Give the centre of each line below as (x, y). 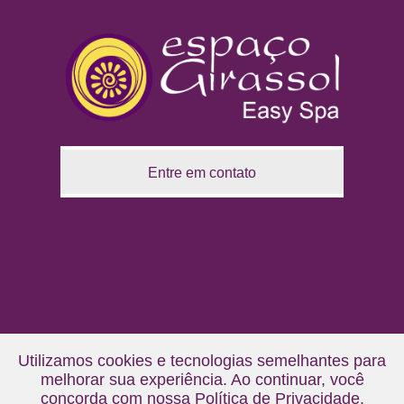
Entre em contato (202, 173)
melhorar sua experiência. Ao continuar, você (202, 380)
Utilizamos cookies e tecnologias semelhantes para (202, 361)
